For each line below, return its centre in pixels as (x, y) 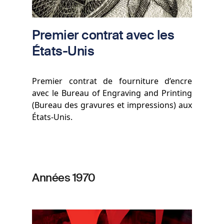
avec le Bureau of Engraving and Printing (112, 93)
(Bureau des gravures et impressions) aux (112, 105)
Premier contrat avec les (103, 34)
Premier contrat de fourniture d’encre (112, 81)
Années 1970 (64, 177)
